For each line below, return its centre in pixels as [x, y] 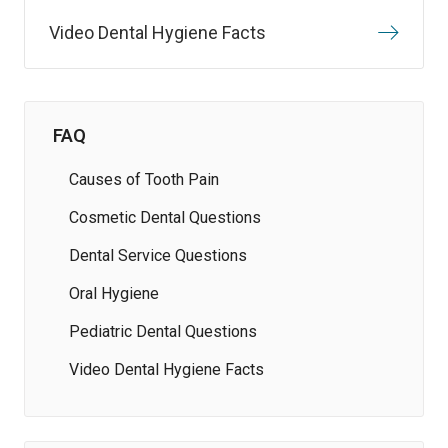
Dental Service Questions [158, 255]
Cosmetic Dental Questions [165, 217]
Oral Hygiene [114, 293]
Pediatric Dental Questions [163, 331]
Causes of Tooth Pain [144, 179]
